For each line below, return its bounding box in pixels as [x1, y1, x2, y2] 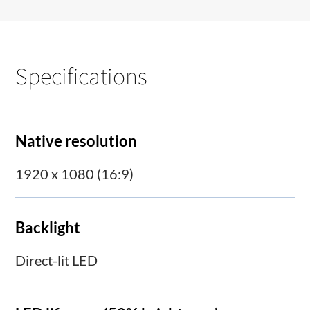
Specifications [15, 60, 148, 91]
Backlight [15, 218, 81, 237]
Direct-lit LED [15, 252, 98, 269]
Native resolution [15, 131, 138, 150]
